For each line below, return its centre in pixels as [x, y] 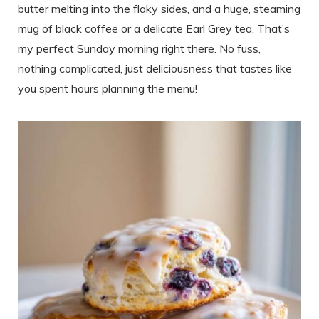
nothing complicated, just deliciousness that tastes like [155, 68]
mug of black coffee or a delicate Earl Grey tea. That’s [154, 28]
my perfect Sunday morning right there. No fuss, [139, 48]
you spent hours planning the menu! [108, 88]
